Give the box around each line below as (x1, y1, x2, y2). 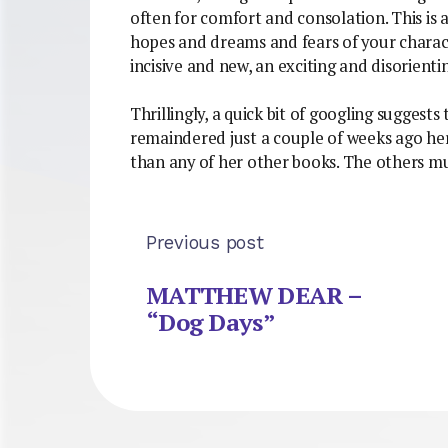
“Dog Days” (146, 306, 275, 339)
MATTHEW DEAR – (146, 279, 361, 312)
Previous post (146, 231, 264, 253)
